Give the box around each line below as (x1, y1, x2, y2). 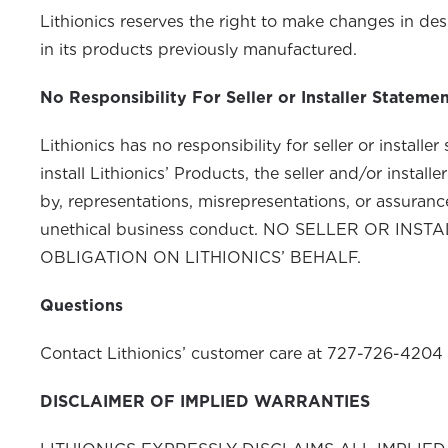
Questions (40, 296, 123, 315)
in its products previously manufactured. (40, 40, 357, 59)
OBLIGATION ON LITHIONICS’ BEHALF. (40, 248, 361, 267)
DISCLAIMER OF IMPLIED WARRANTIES (40, 392, 370, 411)
